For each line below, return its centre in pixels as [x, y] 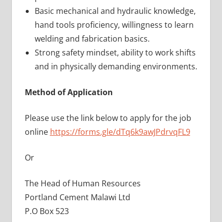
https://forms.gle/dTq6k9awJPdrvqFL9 [120, 132]
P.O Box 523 [47, 211]
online [37, 132]
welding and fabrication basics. [92, 39]
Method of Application [69, 92]
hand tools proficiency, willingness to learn [114, 25]
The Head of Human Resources [83, 184]
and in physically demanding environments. [116, 67]
